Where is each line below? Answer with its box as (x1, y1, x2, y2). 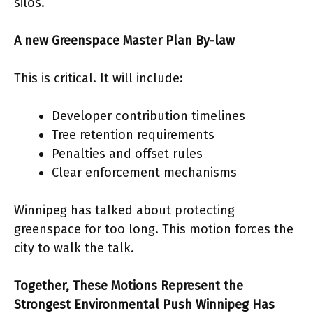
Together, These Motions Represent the (14, 278, 243, 293)
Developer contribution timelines (52, 108, 245, 124)
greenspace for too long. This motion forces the (14, 221, 293, 237)
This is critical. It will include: (14, 71, 183, 86)
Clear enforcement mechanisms (52, 165, 237, 180)
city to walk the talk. (14, 240, 134, 256)
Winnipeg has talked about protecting (14, 203, 235, 218)
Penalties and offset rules (52, 146, 203, 161)
